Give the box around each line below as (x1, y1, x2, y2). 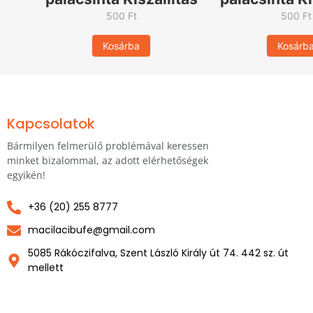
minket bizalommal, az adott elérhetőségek (7, 153, 208, 167)
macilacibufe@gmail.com (28, 223, 155, 238)
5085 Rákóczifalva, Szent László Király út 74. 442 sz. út (28, 246, 289, 261)
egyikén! (7, 168, 45, 182)
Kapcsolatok (7, 113, 95, 133)
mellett (28, 261, 64, 275)
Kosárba (103, 40, 140, 52)
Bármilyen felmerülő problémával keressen (7, 138, 209, 152)
